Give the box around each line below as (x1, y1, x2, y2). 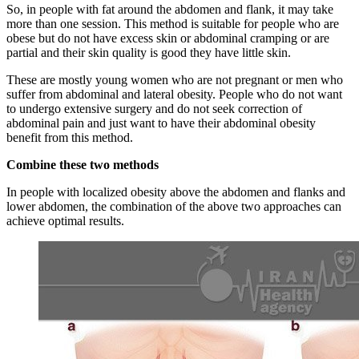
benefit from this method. (6, 131, 133, 145)
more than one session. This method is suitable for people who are (6, 17, 339, 31)
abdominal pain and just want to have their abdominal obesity (6, 116, 316, 131)
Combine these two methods (6, 158, 159, 172)
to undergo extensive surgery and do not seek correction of (6, 102, 302, 116)
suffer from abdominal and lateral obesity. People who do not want (6, 87, 342, 102)
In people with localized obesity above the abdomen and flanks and (6, 185, 345, 200)
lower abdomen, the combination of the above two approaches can (6, 200, 341, 214)
